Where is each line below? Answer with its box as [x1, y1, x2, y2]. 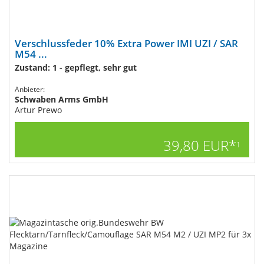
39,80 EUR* [163, 136, 236, 155]
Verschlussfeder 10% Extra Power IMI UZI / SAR [15, 37, 238, 50]
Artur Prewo [15, 104, 62, 115]
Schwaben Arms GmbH [15, 94, 108, 105]
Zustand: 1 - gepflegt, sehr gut [15, 62, 137, 73]
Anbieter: [15, 84, 45, 94]
